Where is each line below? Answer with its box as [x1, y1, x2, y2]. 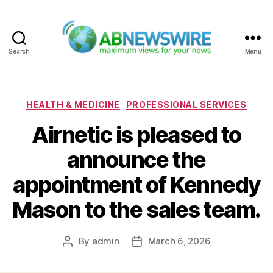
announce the [67, 146, 206, 174]
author [66, 249, 96, 261]
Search [9, 47, 30, 55]
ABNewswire [135, 55, 200, 68]
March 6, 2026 [147, 235, 211, 247]
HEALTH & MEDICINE [26, 99, 120, 110]
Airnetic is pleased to [32, 121, 241, 149]
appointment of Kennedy [13, 171, 260, 199]
